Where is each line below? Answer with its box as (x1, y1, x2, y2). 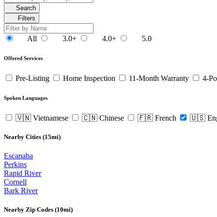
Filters (15, 14, 35, 22)
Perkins (4, 160, 27, 169)
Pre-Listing (14, 74, 51, 82)
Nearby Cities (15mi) (4, 133, 61, 140)
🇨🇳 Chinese (80, 113, 126, 122)
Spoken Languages (4, 94, 47, 101)
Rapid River (4, 169, 41, 178)
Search (15, 4, 36, 12)
